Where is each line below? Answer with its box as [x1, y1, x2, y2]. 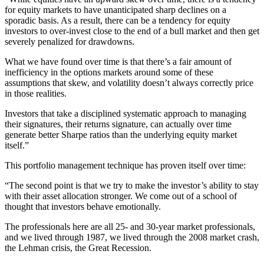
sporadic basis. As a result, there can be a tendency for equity [5, 15, 230, 25]
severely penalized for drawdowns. [5, 36, 134, 47]
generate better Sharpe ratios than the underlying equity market [5, 129, 237, 140]
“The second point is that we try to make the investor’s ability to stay [5, 180, 259, 190]
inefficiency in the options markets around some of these [5, 67, 213, 77]
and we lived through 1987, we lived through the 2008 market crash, [5, 232, 259, 242]
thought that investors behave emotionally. [5, 201, 161, 212]
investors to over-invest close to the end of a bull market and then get [5, 25, 259, 36]
